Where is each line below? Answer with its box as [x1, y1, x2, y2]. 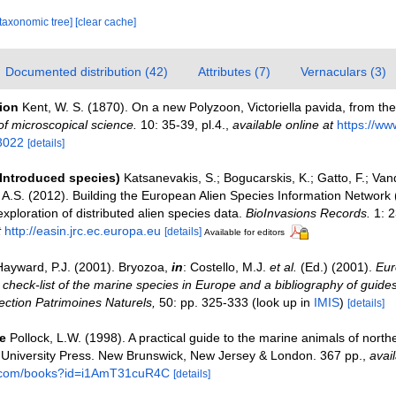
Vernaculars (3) [300, 65, 386, 79]
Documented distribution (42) [4, 65, 168, 79]
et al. [269, 259, 297, 274]
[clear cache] [74, 16, 136, 28]
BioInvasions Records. [245, 206, 370, 220]
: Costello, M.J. [182, 259, 270, 274]
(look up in [247, 294, 314, 309]
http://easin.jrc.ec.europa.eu [4, 224, 161, 238]
